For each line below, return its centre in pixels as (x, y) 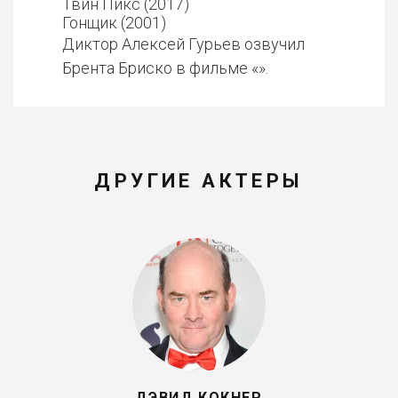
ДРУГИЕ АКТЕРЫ (199, 181)
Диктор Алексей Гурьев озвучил (183, 44)
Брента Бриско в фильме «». (165, 68)
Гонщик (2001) (114, 23)
